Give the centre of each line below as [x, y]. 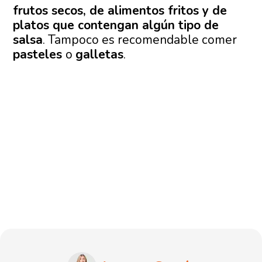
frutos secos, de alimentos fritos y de [120, 11]
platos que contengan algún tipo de [116, 25]
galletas [100, 55]
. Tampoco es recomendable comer [140, 40]
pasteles [39, 55]
